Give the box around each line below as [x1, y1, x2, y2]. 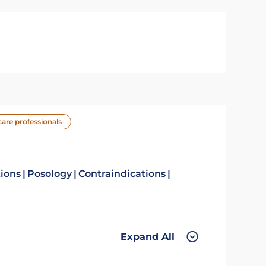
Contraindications [78, 168, 166, 179]
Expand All [120, 230, 175, 242]
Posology [27, 168, 72, 179]
